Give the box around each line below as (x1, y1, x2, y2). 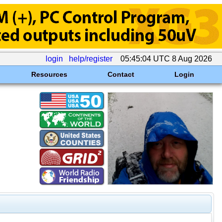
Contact (107, 70, 134, 78)
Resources (31, 70, 67, 78)
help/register (69, 55, 112, 63)
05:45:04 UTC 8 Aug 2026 (118, 55, 214, 63)
